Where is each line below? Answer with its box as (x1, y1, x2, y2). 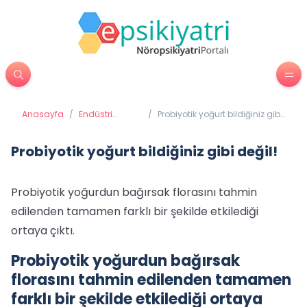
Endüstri (79, 108, 112, 120)
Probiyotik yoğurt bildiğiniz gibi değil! (11, 142, 278, 161)
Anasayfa (22, 108, 64, 120)
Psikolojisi (79, 119, 118, 131)
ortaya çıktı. (11, 223, 75, 238)
